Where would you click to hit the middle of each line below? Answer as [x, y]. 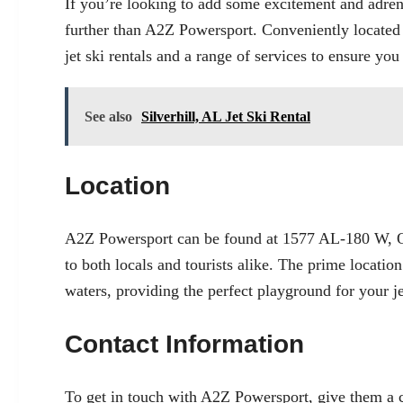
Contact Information [184, 345]
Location [117, 186]
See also [108, 117]
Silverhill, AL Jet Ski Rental [226, 117]
